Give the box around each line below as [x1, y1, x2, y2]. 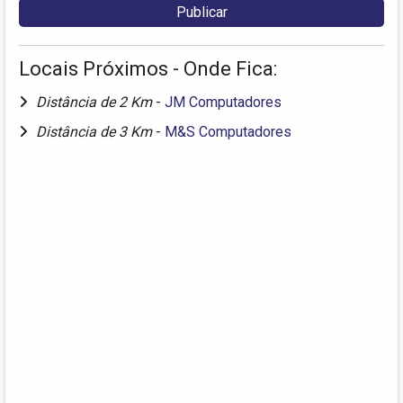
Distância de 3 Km [36, 123, 156, 141]
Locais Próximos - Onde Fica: [19, 58, 277, 81]
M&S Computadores [165, 123, 291, 141]
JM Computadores [165, 94, 282, 112]
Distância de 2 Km [36, 94, 156, 112]
